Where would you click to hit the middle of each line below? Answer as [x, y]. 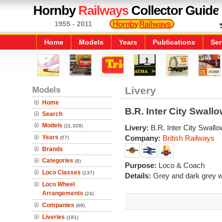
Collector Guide [174, 10]
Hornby [56, 10]
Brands [53, 149]
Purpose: [141, 165]
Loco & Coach [181, 165]
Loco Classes [61, 172]
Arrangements [63, 193]
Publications [174, 42]
